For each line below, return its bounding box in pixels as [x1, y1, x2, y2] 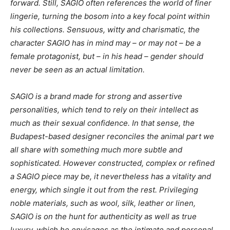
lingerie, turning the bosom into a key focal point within [10, 11, 210, 21]
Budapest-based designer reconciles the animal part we [10, 131, 214, 141]
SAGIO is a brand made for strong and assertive [10, 91, 182, 101]
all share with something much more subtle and [10, 145, 182, 155]
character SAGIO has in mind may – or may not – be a [10, 38, 201, 48]
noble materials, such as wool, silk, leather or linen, [10, 198, 196, 208]
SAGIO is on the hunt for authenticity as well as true [10, 212, 197, 221]
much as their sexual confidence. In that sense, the [10, 118, 195, 128]
